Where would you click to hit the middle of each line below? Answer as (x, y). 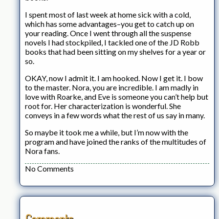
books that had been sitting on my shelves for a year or (115, 51)
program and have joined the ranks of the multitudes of (116, 141)
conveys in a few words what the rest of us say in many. (115, 115)
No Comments (49, 168)
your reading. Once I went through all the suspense (108, 33)
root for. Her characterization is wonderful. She (103, 106)
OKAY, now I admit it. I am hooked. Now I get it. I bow (114, 78)
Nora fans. (42, 151)
